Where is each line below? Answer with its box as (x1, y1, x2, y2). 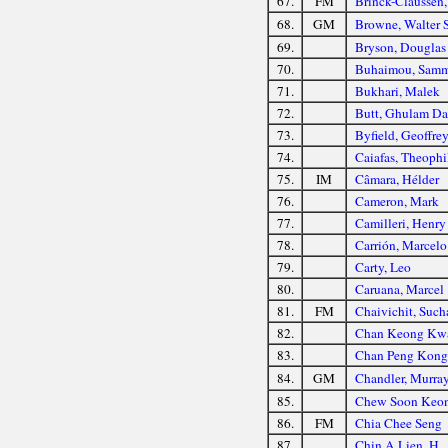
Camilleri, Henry (354, 213, 446, 232)
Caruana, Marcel (354, 279, 444, 298)
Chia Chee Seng (354, 413, 442, 432)
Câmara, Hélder (354, 169, 439, 188)
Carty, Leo (354, 257, 411, 276)
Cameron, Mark (354, 191, 439, 210)
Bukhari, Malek (354, 81, 440, 100)
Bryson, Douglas (354, 37, 446, 56)
